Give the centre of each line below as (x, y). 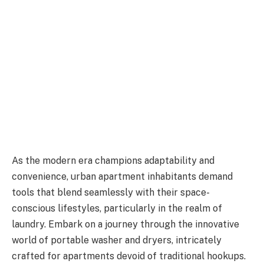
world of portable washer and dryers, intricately (117, 240)
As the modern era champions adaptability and (113, 160)
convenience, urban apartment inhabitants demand (122, 176)
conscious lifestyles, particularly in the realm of (117, 208)
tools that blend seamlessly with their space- (111, 192)
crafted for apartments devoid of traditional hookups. (129, 256)
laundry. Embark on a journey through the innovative (126, 224)
